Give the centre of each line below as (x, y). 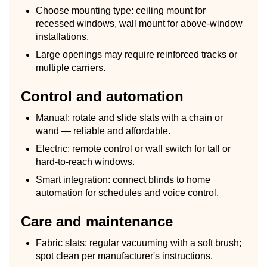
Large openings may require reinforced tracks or (136, 54)
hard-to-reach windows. (85, 162)
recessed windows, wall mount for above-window (139, 23)
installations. (62, 36)
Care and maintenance (97, 221)
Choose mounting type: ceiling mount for (121, 10)
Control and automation (102, 96)
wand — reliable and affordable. (103, 131)
